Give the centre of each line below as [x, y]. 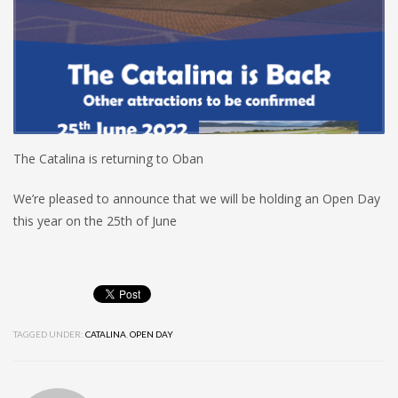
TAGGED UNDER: [48, 334]
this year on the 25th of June [95, 220]
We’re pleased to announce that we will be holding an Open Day [197, 198]
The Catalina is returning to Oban [108, 158]
